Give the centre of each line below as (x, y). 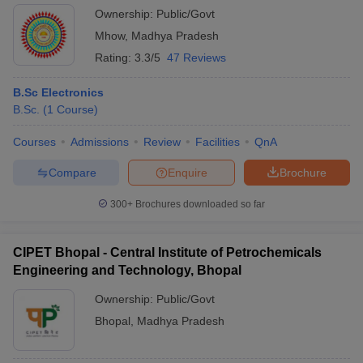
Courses (34, 142)
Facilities (218, 142)
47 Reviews (196, 58)
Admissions (100, 142)
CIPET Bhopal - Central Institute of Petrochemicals (167, 252)
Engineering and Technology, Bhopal (127, 270)
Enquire (188, 172)
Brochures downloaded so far (199, 204)
